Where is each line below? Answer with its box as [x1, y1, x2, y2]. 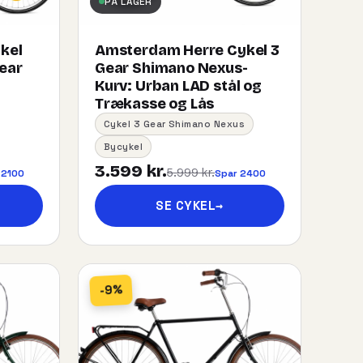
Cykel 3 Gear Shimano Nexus [104, 117, 245, 130]
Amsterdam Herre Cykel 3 [95, 41, 280, 59]
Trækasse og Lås [95, 94, 215, 113]
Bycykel [104, 140, 143, 152]
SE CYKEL [156, 197, 216, 213]
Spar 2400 [215, 166, 266, 179]
